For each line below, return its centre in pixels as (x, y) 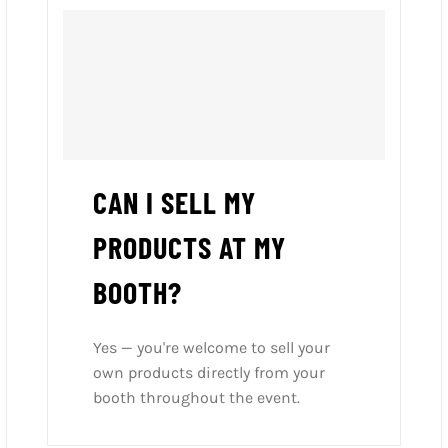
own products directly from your (209, 373)
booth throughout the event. (197, 398)
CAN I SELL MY (175, 202)
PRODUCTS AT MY (190, 247)
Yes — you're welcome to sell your (212, 348)
